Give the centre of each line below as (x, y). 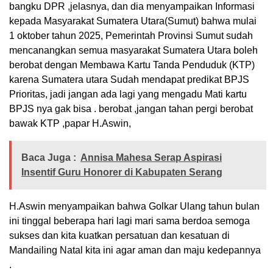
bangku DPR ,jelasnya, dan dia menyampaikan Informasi (132, 7)
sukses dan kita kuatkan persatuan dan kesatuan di (119, 236)
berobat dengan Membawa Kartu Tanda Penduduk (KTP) (132, 65)
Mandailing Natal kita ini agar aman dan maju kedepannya (135, 250)
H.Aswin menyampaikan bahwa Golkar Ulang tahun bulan (134, 207)
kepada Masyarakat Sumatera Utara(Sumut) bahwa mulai (133, 21)
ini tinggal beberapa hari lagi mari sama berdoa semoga (129, 221)
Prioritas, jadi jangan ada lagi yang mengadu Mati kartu (128, 94)
